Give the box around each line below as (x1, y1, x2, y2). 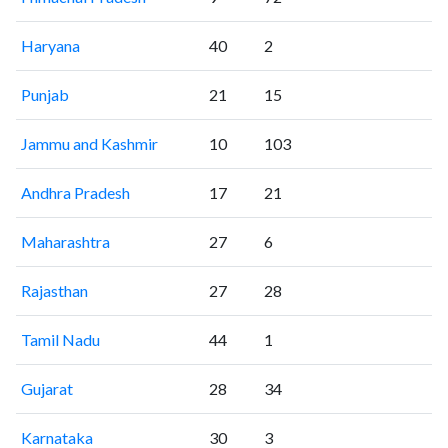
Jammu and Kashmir (20, 134, 158, 154)
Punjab (20, 85, 69, 105)
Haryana (20, 36, 80, 56)
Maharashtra (20, 232, 110, 252)
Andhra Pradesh (20, 183, 130, 203)
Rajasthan (20, 281, 88, 301)
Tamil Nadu (20, 330, 100, 350)
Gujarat (20, 379, 73, 399)
